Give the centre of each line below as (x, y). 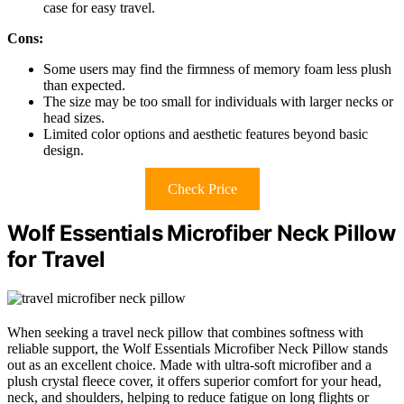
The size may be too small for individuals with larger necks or (218, 102)
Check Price (202, 189)
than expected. (84, 86)
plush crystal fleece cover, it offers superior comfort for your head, (194, 381)
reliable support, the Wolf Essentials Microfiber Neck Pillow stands (197, 349)
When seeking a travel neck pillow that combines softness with (185, 333)
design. (64, 151)
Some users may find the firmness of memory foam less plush (217, 69)
